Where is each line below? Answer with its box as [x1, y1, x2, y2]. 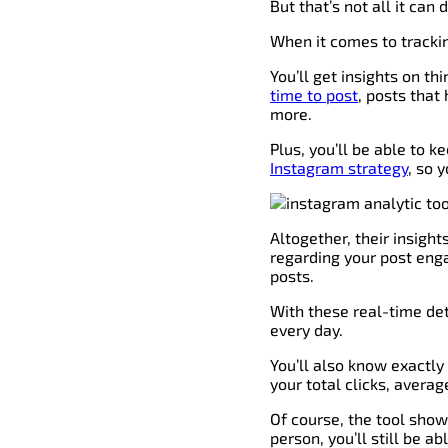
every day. [270, 320, 343, 340]
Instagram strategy [270, 158, 408, 178]
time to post [270, 85, 358, 105]
